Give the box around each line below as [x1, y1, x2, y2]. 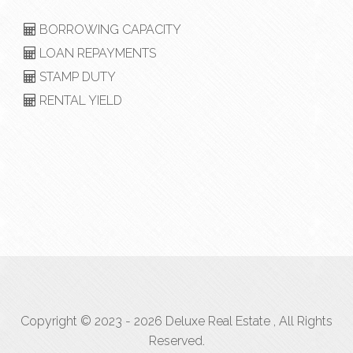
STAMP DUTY [36, 69, 116, 84]
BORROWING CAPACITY [36, 21, 181, 37]
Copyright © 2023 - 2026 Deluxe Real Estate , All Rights [20, 313, 333, 329]
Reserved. [148, 333, 205, 348]
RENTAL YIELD [36, 92, 122, 108]
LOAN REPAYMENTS [36, 45, 156, 61]
